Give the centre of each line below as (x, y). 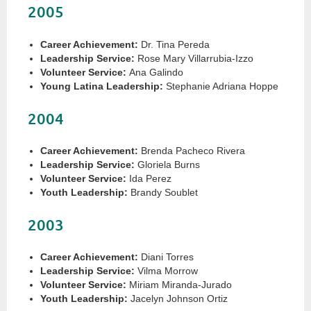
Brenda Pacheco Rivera (192, 150)
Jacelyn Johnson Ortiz (178, 299)
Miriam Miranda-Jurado (179, 285)
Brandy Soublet (163, 192)
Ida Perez (149, 178)
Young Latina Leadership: (102, 86)
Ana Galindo (155, 72)
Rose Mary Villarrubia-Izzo (194, 58)
